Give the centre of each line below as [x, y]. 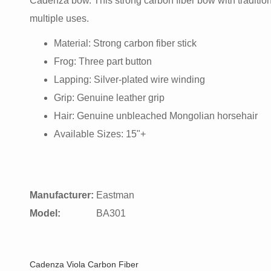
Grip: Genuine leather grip [109, 98]
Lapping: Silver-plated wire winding [129, 80]
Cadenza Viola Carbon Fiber [84, 264]
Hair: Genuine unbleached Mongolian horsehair [156, 116]
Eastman [118, 195]
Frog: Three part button [103, 61]
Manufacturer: [62, 195]
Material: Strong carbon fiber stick [125, 43]
